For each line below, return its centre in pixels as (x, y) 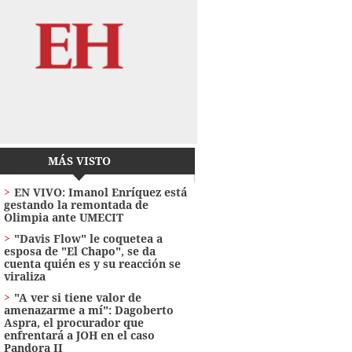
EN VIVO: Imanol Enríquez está (100, 192)
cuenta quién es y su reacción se (92, 263)
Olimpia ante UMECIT (63, 217)
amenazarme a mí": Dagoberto (88, 310)
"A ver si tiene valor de (77, 297)
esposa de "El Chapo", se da (79, 251)
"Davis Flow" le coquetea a (88, 238)
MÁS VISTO (79, 160)
